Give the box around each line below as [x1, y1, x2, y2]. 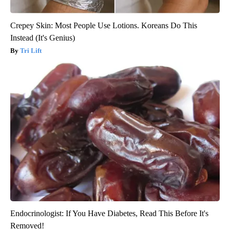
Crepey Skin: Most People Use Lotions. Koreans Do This [10, 21, 197, 30]
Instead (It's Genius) [10, 33, 75, 42]
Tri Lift [20, 46, 42, 54]
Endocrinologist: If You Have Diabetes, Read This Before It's [10, 208, 208, 218]
